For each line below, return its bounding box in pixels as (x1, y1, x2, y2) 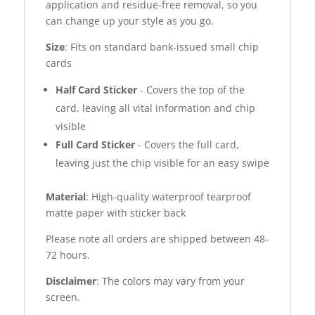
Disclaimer (45, 274, 96, 288)
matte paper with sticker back (45, 205, 186, 219)
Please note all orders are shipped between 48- (45, 231, 269, 245)
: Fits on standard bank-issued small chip (64, 39, 259, 53)
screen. (45, 290, 80, 304)
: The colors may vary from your (96, 274, 245, 288)
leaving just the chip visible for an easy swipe (55, 155, 269, 169)
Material (45, 189, 86, 203)
